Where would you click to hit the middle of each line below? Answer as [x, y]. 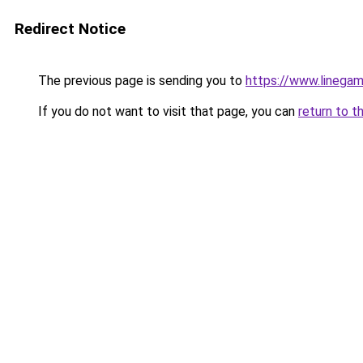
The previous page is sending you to [140, 81]
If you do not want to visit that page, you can [167, 111]
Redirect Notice [70, 29]
